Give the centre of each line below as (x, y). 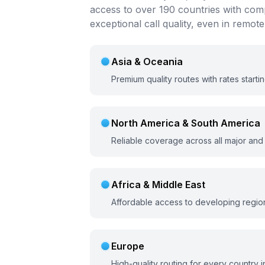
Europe (128, 246)
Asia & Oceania (147, 62)
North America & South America (186, 123)
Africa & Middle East (158, 185)
